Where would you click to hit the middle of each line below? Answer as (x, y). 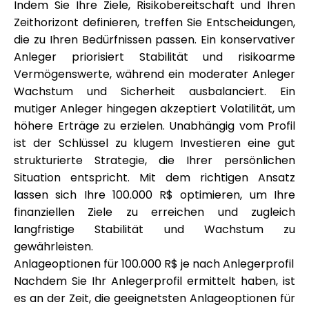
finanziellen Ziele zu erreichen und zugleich (154, 212)
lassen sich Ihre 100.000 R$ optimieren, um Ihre (154, 195)
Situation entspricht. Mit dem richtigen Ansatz (154, 178)
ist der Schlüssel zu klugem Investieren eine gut (154, 143)
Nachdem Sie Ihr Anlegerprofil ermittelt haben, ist (154, 281)
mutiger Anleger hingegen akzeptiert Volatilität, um (154, 109)
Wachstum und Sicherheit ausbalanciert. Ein (154, 91)
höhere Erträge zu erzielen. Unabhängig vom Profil (154, 126)
